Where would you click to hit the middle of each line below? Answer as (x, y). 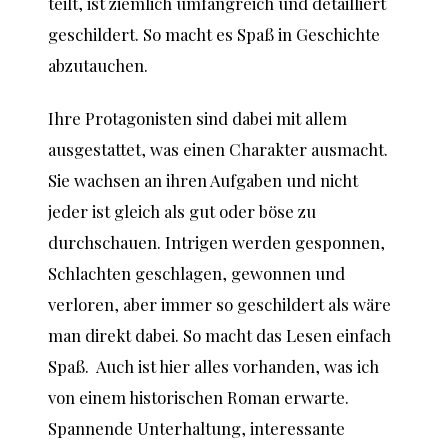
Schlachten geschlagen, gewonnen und (196, 272)
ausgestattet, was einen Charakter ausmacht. (218, 148)
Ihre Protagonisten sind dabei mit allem (197, 117)
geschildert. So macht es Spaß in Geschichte (214, 34)
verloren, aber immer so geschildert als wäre (219, 303)
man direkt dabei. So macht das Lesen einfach (219, 334)
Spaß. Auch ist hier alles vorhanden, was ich (213, 365)
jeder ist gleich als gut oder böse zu (182, 210)
